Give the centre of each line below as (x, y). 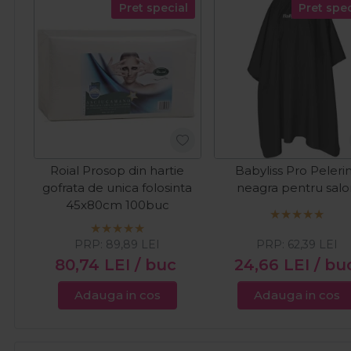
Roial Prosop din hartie (118, 170)
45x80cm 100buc (117, 204)
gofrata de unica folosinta (118, 187)
